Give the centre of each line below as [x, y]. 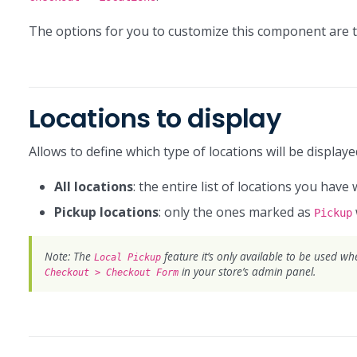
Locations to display [155, 118]
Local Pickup [127, 257]
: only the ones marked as [236, 212]
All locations [94, 186]
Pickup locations [106, 212]
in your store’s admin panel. [247, 271]
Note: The [69, 256]
